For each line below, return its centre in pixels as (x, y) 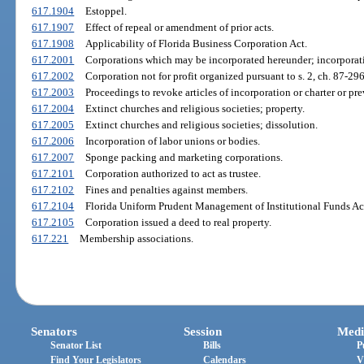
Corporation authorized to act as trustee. (173, 174)
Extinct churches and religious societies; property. (195, 109)
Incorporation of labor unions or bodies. (172, 141)
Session (203, 331)
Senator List (76, 345)
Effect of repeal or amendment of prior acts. (179, 28)
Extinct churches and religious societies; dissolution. (201, 125)
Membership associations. (136, 239)
